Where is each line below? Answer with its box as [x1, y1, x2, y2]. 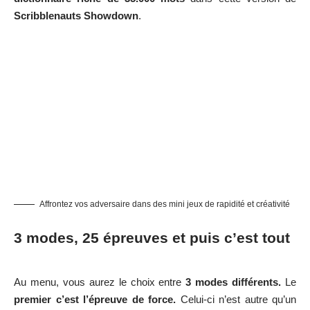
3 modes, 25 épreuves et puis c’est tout [14, 229, 290, 246]
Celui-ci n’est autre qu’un [176, 293, 296, 305]
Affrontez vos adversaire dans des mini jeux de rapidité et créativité [39, 199, 290, 209]
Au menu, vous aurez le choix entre [14, 276, 186, 288]
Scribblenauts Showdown [14, 9, 138, 21]
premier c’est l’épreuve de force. [14, 293, 176, 305]
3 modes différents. [185, 276, 282, 288]
